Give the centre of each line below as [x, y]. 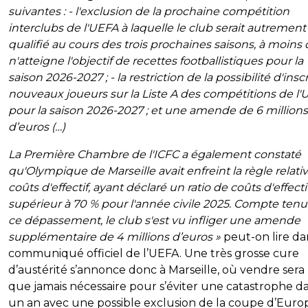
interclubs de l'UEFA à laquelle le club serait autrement [157, 27]
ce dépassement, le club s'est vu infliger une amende [154, 220]
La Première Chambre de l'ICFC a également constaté [155, 154]
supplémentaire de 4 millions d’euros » [116, 236]
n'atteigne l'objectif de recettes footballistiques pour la [156, 60]
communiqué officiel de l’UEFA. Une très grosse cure [154, 253]
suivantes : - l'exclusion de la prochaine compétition [149, 11]
